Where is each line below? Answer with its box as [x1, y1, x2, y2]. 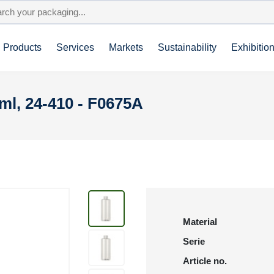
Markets [109, 42, 143, 53]
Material [183, 217, 217, 227]
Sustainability [158, 42, 217, 53]
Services [56, 42, 94, 53]
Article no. [183, 256, 227, 266]
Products [3, 42, 42, 53]
